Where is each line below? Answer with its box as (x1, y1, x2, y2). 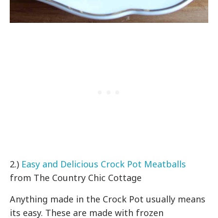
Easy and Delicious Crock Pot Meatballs (21, 158, 186, 170)
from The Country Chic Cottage (10, 171, 142, 183)
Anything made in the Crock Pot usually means (10, 193, 206, 205)
